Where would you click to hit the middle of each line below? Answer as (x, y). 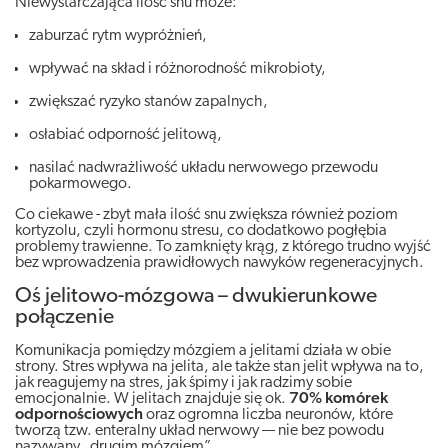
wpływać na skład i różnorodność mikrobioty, (177, 68)
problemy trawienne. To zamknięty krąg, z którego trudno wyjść (223, 246)
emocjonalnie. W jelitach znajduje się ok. (152, 398)
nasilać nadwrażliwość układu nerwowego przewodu (203, 167)
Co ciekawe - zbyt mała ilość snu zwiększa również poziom (206, 214)
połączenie (64, 317)
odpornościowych (79, 414)
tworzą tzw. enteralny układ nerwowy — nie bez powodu (199, 430)
